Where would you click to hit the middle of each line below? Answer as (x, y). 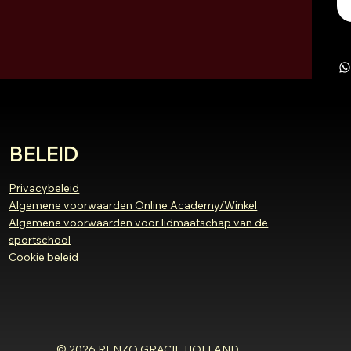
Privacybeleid (44, 188)
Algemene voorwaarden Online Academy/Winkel (133, 205)
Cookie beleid (44, 257)
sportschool (40, 239)
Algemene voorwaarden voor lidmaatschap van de (139, 222)
